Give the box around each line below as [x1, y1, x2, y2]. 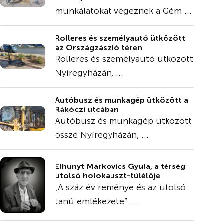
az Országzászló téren [55, 43, 142, 52]
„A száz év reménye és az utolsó [55, 182, 186, 193]
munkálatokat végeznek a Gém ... [55, 5, 192, 16]
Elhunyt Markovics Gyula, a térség [55, 162, 185, 171]
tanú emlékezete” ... [55, 196, 137, 207]
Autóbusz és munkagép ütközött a [55, 95, 188, 105]
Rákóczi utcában [55, 105, 119, 114]
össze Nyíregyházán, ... [55, 129, 149, 140]
